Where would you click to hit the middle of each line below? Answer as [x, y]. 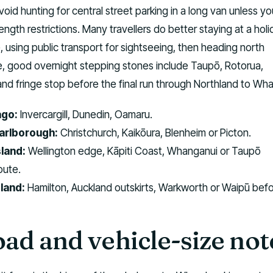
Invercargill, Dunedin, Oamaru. [85, 115]
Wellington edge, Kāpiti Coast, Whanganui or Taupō [143, 151]
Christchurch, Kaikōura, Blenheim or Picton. [154, 133]
